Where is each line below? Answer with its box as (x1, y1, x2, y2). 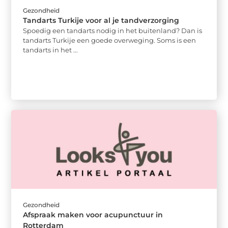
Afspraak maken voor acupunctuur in (23, 210, 163, 219)
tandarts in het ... (23, 45, 78, 54)
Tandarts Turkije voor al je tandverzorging (23, 15, 180, 25)
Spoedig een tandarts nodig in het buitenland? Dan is (23, 26, 203, 35)
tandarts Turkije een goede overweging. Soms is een (23, 36, 196, 44)
